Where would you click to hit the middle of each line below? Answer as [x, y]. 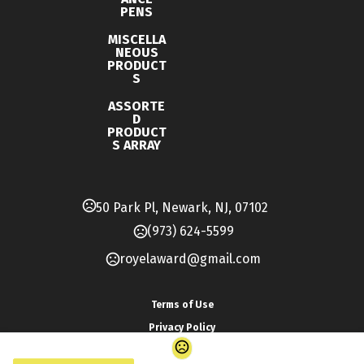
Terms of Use [182, 305]
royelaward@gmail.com [190, 259]
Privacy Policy [182, 327]
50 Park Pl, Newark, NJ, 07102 [182, 208]
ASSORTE [136, 106]
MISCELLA [136, 39]
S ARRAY [136, 145]
